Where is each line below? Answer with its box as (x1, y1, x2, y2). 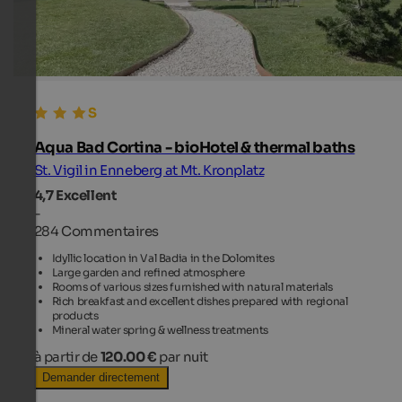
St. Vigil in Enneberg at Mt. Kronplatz (33, 162, 265, 179)
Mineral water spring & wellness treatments (51, 322, 268, 336)
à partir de (33, 347, 100, 365)
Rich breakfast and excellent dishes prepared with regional (51, 293, 348, 308)
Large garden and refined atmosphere (51, 265, 245, 279)
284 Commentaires (33, 222, 160, 240)
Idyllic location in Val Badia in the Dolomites (51, 250, 275, 265)
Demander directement (42, 371, 160, 385)
